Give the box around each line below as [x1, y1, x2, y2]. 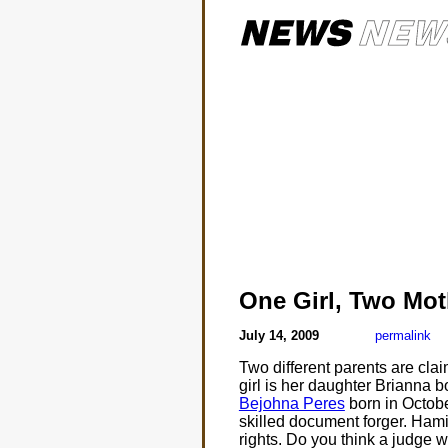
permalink [374, 328, 431, 343]
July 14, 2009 [238, 328, 323, 343]
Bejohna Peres [238, 395, 345, 412]
